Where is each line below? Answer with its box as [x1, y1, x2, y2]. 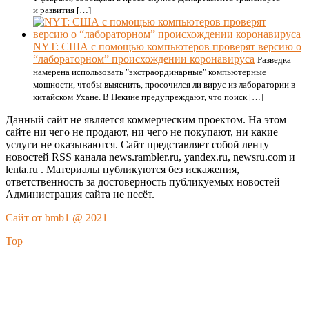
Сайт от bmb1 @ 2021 [6, 212, 108, 223]
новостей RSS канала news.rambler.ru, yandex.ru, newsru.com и [6, 151, 295, 163]
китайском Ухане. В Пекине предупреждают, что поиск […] [33, 92, 263, 102]
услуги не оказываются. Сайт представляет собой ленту [6, 139, 269, 150]
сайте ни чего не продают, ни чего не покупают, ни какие [6, 126, 278, 138]
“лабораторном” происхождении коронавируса [33, 53, 255, 65]
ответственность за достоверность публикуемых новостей [6, 176, 280, 188]
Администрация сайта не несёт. [6, 188, 154, 200]
